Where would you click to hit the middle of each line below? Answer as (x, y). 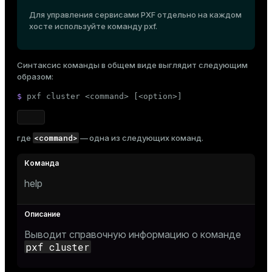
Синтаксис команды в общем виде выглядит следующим (132, 65)
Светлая (136, 30)
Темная (68, 30)
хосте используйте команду (87, 26)
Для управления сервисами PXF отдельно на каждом (135, 15)
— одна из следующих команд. (141, 138)
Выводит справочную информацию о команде (133, 234)
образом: (35, 76)
